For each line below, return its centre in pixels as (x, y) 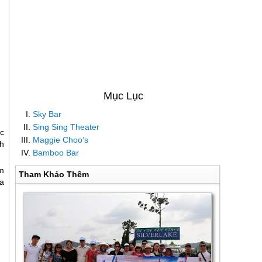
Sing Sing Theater (66, 127)
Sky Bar (47, 114)
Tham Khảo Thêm (54, 174)
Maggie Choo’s (61, 140)
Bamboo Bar (56, 153)
